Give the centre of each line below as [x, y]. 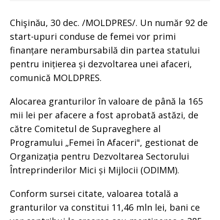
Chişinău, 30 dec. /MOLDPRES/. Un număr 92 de [109, 22]
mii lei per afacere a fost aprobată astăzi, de [104, 115]
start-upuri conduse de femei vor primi [93, 36]
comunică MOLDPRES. [56, 77]
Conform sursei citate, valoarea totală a [94, 193]
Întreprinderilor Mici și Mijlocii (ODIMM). [96, 170]
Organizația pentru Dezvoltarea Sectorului [99, 156]
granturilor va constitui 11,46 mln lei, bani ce [105, 207]
